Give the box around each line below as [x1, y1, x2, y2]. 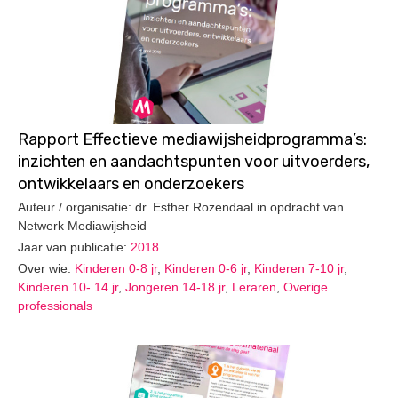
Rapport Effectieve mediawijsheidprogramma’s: [18, 129, 367, 149]
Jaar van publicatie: [18, 240, 131, 255]
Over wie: [18, 260, 75, 275]
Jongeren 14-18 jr [125, 279, 225, 294]
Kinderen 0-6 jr [164, 260, 247, 275]
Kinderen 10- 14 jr [18, 279, 118, 294]
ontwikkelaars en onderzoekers [18, 173, 244, 194]
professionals [18, 298, 92, 313]
